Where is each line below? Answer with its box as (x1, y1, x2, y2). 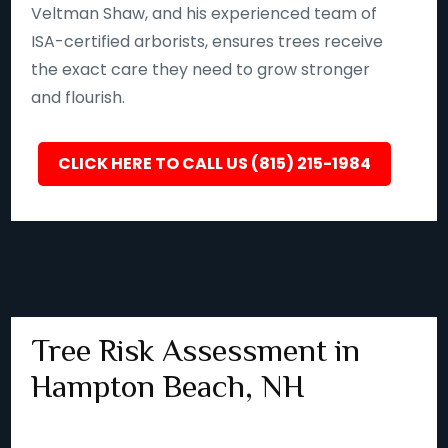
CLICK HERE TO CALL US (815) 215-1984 (57, 152, 371, 175)
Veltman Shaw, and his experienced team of (31, 2, 378, 25)
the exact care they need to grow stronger (31, 58, 371, 81)
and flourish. (31, 86, 126, 109)
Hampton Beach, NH (31, 368, 305, 404)
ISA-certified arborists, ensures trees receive (31, 30, 384, 53)
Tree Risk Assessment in (31, 332, 361, 368)
